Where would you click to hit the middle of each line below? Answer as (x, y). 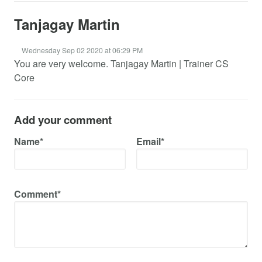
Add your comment (63, 120)
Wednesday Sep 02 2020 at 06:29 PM (82, 50)
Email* (151, 142)
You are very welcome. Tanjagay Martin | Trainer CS (121, 63)
